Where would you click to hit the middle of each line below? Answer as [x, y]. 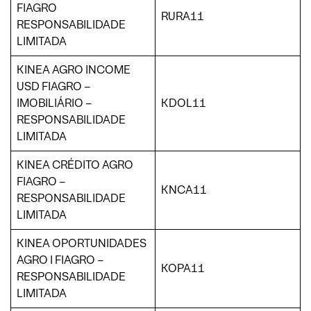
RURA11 [183, 16]
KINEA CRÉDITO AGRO [75, 165]
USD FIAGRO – [54, 86]
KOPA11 [183, 268]
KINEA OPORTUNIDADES [82, 243]
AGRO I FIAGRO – [60, 260]
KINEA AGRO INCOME [74, 69]
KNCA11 [184, 190]
